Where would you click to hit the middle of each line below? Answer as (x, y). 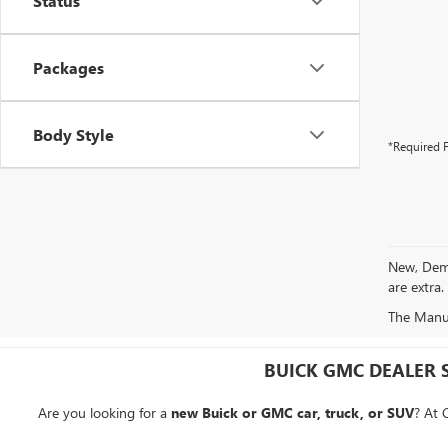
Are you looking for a (104, 412)
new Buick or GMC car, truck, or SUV (292, 412)
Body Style (73, 134)
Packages (68, 67)
